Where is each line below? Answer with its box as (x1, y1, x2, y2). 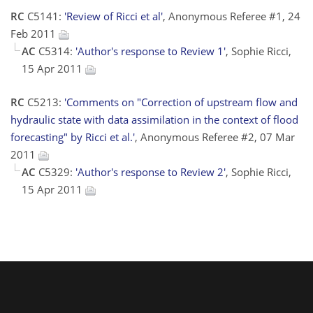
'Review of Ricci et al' (64, 9, 163, 24)
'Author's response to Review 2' (75, 164, 226, 179)
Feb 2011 (10, 27, 59, 41)
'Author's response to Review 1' (75, 44, 226, 59)
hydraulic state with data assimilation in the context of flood (10, 112, 298, 126)
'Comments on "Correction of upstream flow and (64, 94, 298, 109)
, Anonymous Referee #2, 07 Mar (135, 129, 295, 144)
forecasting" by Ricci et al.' (10, 129, 135, 144)
